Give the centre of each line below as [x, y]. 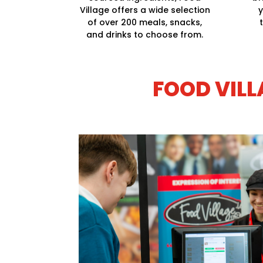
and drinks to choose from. [145, 35]
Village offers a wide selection [145, 10]
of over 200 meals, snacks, [145, 23]
